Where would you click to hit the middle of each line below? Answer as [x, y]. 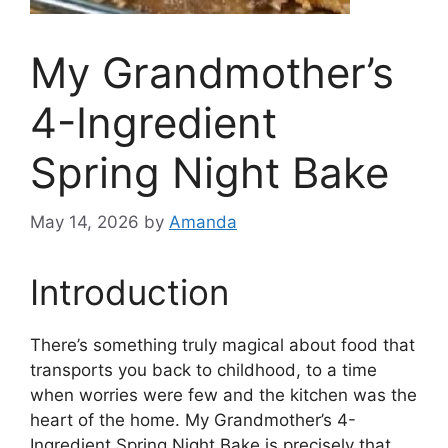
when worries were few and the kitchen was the [223, 394]
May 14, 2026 [84, 221]
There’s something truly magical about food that [222, 344]
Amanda [203, 221]
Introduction [129, 291]
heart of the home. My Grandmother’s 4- [193, 419]
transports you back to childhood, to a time [203, 369]
